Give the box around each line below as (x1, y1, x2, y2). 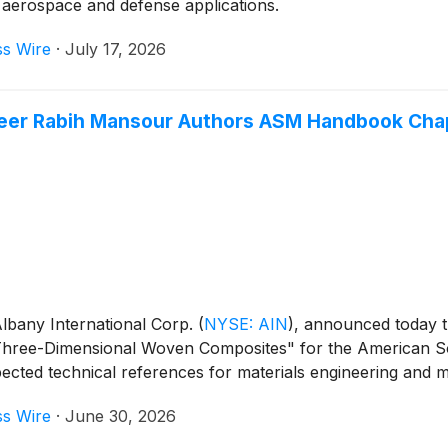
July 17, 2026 (65, 38, 166, 59)
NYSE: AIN (204, 313, 288, 334)
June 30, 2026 (65, 405, 176, 426)
